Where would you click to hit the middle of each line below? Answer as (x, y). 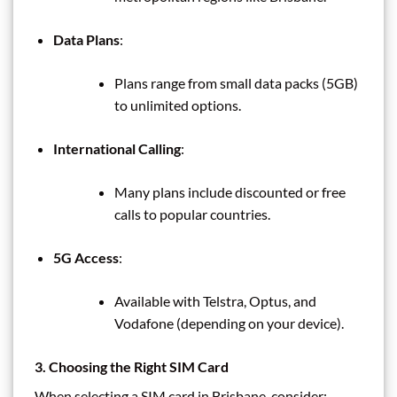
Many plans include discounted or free (230, 192)
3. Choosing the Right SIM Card (132, 367)
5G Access (86, 258)
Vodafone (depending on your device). (229, 323)
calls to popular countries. (192, 214)
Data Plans (86, 40)
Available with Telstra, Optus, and (215, 301)
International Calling (117, 149)
